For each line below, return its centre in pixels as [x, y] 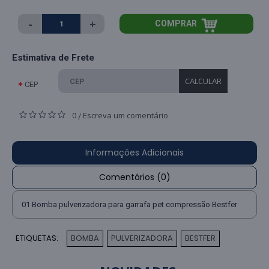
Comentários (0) [134, 177]
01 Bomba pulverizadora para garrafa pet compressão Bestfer [129, 205]
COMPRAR [176, 24]
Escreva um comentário [125, 116]
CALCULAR [204, 81]
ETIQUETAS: [37, 238]
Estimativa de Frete [53, 58]
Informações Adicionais [134, 153]
